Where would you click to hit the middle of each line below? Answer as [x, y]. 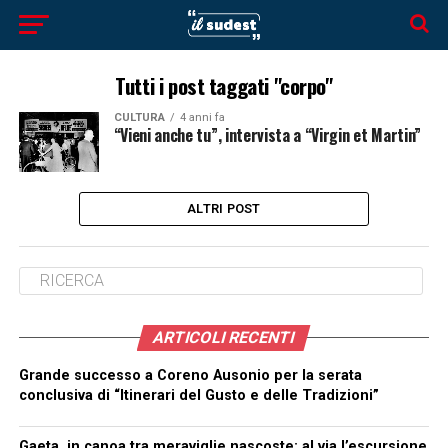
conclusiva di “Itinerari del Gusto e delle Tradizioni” [198, 395]
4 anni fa [202, 117]
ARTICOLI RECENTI [224, 337]
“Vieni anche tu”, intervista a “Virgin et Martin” [267, 135]
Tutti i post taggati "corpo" [224, 85]
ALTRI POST [224, 208]
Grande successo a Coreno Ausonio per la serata [190, 375]
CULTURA [139, 117]
